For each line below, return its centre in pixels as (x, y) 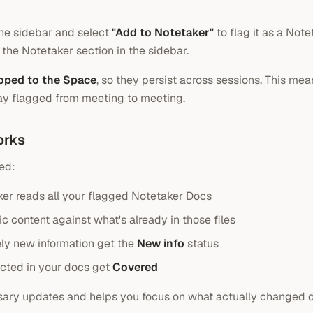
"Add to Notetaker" (163, 32)
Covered (135, 267)
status (202, 243)
